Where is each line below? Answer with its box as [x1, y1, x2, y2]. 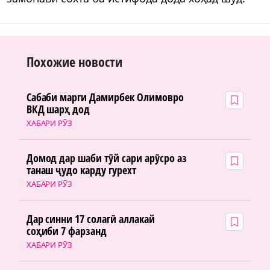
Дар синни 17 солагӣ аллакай [26, 212, 155, 227]
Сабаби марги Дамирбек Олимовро [26, 90, 184, 105]
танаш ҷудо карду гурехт [26, 163, 137, 178]
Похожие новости [27, 52, 123, 71]
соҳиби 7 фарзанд [26, 224, 107, 239]
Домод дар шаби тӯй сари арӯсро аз [26, 151, 187, 166]
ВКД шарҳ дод [26, 102, 90, 117]
